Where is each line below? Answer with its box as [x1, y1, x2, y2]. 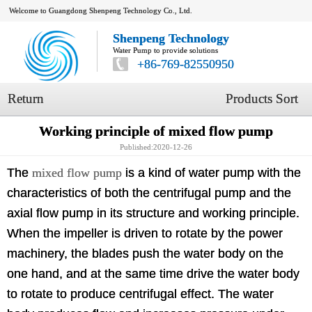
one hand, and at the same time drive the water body [7, 266, 299, 281]
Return [7, 91, 44, 107]
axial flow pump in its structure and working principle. [7, 205, 299, 220]
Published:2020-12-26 [120, 143, 192, 151]
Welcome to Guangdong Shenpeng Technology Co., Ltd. [9, 6, 193, 15]
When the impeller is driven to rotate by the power [7, 226, 283, 240]
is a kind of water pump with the [122, 165, 301, 180]
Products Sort [225, 91, 298, 107]
